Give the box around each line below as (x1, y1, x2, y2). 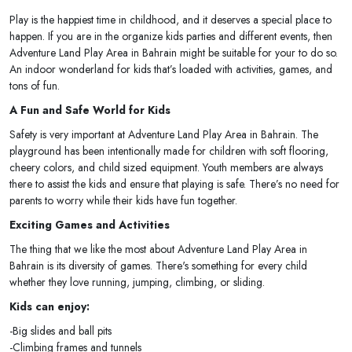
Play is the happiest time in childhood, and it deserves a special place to (9, 11, 332, 27)
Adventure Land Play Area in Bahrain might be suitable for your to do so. (9, 44, 338, 60)
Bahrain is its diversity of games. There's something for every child (9, 257, 307, 273)
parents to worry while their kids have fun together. (9, 192, 237, 208)
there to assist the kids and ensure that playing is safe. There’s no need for (9, 175, 339, 192)
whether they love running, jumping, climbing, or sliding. (9, 273, 265, 290)
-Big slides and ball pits (9, 322, 112, 339)
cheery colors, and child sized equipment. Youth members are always (9, 159, 323, 175)
